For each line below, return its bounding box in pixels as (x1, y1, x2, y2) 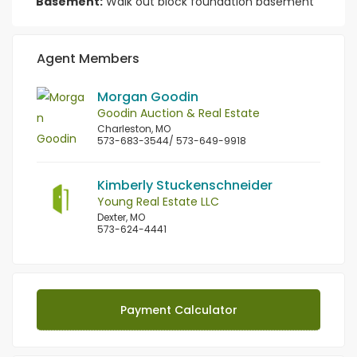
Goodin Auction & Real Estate (97, 104, 260, 121)
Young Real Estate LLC (97, 193, 219, 210)
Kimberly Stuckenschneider (97, 175, 273, 194)
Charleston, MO (97, 121, 171, 135)
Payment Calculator (120, 301, 237, 318)
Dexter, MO (97, 210, 145, 224)
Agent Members (37, 49, 139, 68)
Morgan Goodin (97, 87, 198, 106)
